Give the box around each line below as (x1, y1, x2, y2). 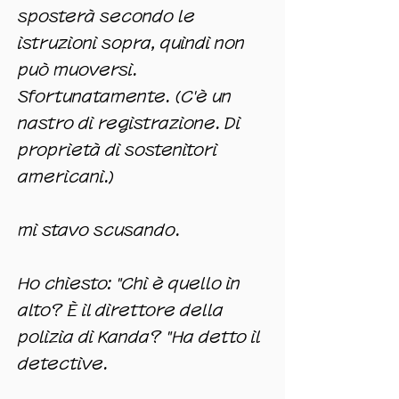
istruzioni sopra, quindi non (18, 37, 245, 50)
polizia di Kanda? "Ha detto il (18, 330, 260, 344)
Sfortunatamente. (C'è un (18, 90, 232, 103)
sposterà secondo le (18, 10, 195, 23)
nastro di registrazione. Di (18, 117, 240, 130)
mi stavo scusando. (18, 224, 180, 237)
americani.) (18, 170, 114, 183)
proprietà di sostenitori (18, 143, 217, 157)
